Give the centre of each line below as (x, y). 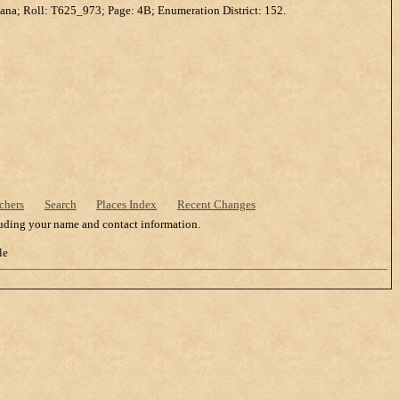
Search (60, 204)
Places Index (127, 204)
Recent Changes (216, 204)
